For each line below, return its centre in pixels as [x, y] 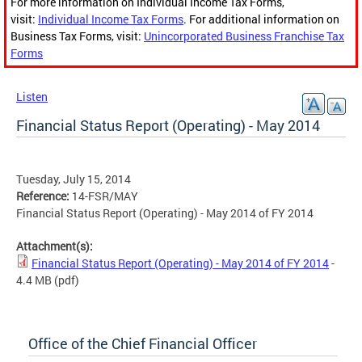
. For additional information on [261, 19]
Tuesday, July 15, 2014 [74, 179]
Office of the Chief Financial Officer [143, 344]
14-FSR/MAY [105, 196]
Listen [32, 97]
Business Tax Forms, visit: [77, 36]
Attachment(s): [56, 246]
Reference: [44, 196]
